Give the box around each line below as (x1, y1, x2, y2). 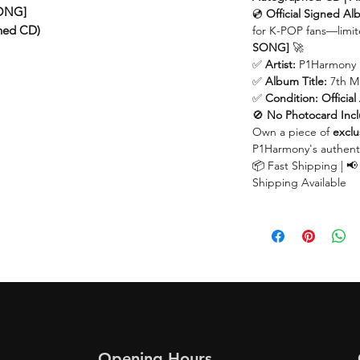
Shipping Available (252, 174, 346, 190)
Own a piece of (252, 124, 333, 139)
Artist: (265, 56, 296, 72)
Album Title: (265, 73, 327, 88)
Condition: (265, 90, 318, 105)
